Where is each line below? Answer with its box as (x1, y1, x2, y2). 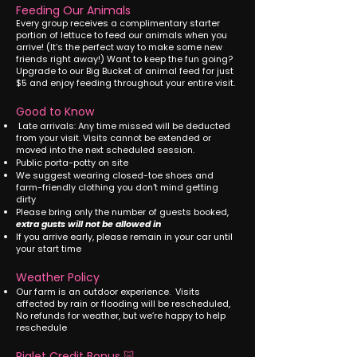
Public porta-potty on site (16, 156, 128, 169)
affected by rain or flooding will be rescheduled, (16, 297, 230, 310)
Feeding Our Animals (16, 2, 131, 18)
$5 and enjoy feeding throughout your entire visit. (16, 76, 235, 89)
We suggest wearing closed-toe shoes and (16, 169, 214, 182)
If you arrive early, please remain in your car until (16, 230, 233, 243)
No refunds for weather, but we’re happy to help (16, 309, 226, 322)
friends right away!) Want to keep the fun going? (16, 53, 233, 65)
